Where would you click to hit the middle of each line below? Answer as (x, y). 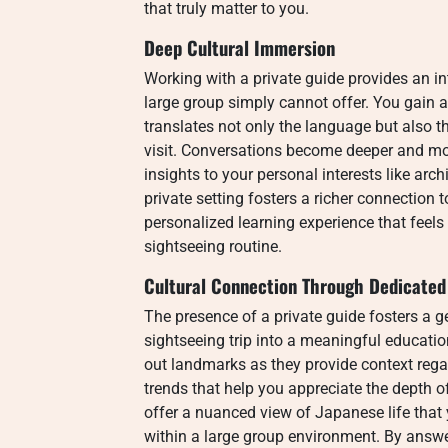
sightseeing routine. (213, 246)
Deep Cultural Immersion (239, 47)
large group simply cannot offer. (256, 102)
